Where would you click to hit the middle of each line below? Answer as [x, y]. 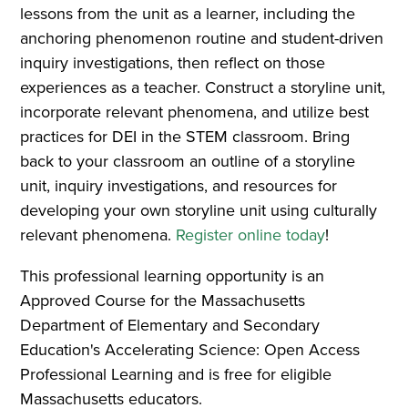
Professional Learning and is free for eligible [176, 375]
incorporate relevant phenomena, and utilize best [195, 112]
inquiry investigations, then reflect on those [173, 63]
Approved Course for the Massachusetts [163, 301]
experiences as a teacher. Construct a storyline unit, [203, 88]
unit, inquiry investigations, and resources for [179, 186]
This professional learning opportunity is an [173, 276]
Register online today [251, 235]
